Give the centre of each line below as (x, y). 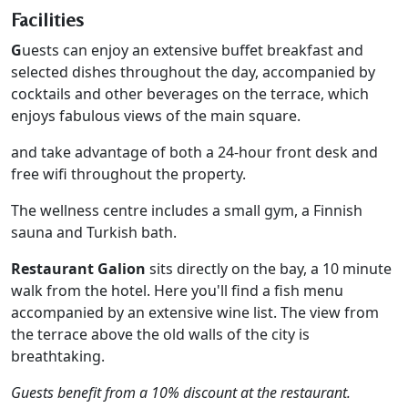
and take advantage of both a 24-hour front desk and (194, 152)
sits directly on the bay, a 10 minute (269, 268)
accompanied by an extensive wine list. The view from (195, 312)
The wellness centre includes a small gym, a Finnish (187, 210)
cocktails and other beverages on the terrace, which (190, 93)
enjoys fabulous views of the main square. (156, 115)
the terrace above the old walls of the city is (160, 334)
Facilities (47, 19)
